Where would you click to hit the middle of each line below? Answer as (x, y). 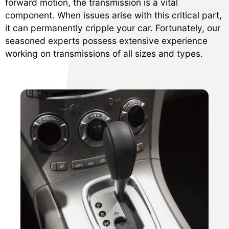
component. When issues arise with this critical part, (113, 15)
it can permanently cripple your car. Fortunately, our (113, 28)
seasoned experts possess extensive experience (106, 41)
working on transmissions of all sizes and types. (104, 54)
